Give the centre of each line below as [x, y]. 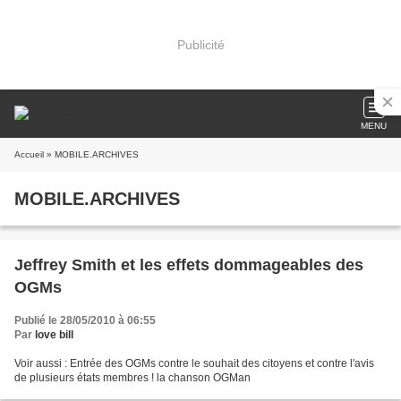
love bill [54, 335]
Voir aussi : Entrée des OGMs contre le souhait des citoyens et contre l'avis [194, 363]
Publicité [200, 44]
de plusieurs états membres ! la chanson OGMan [132, 378]
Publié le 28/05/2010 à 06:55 [85, 320]
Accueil [29, 154]
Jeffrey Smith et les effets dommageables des [189, 265]
